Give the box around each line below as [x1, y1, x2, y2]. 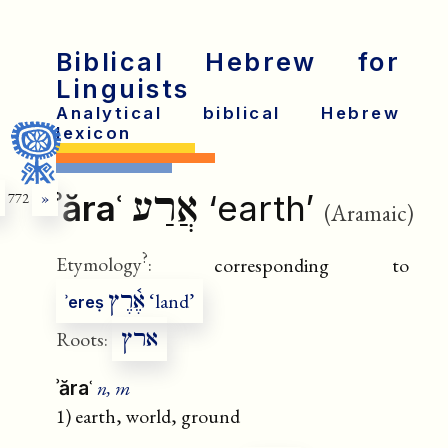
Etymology [56, 251, 142, 278]
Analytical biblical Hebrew [56, 103, 401, 123]
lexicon [56, 123, 132, 143]
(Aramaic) [324, 197, 414, 228]
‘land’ [145, 288, 194, 315]
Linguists [56, 74, 190, 104]
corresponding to [152, 251, 409, 278]
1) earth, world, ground [56, 403, 240, 429]
